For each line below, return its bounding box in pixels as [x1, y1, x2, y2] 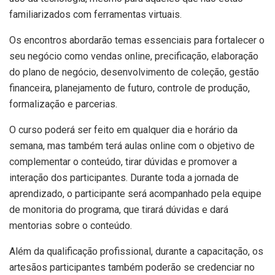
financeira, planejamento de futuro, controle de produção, [9, 82, 250, 94]
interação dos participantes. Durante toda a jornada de [9, 171, 239, 184]
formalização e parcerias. [9, 98, 117, 110]
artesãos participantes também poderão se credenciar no [9, 261, 255, 273]
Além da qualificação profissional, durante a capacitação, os [9, 245, 263, 257]
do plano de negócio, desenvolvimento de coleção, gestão [9, 66, 259, 78]
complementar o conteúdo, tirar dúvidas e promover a [9, 155, 237, 168]
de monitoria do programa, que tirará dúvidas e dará [9, 203, 228, 215]
